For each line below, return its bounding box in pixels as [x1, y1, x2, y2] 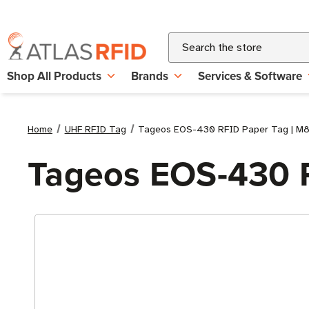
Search [168, 34, 201, 48]
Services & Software [198, 68, 302, 84]
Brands [131, 68, 168, 84]
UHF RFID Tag [64, 123, 126, 135]
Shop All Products [7, 68, 101, 84]
